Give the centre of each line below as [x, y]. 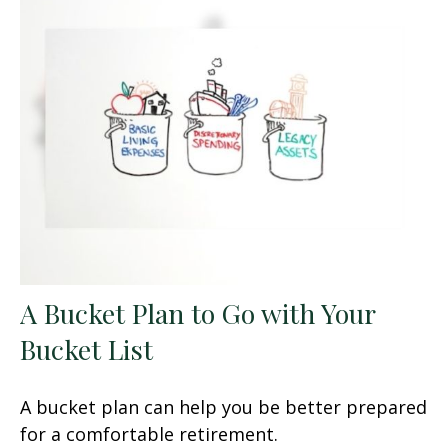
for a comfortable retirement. [149, 433]
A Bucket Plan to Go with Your [197, 312]
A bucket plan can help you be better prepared [223, 406]
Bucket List [86, 348]
